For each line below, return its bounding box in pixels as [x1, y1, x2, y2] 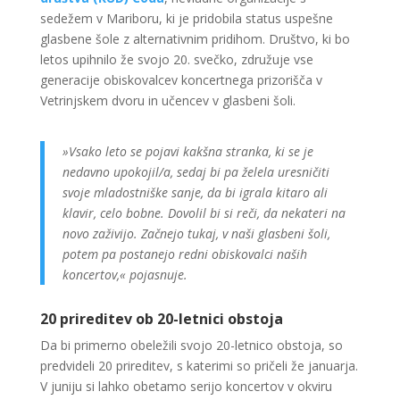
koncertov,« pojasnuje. [62, 266, 187, 283]
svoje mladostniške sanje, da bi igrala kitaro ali [62, 184, 328, 201]
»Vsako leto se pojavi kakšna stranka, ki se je [62, 143, 313, 160]
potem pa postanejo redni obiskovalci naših [62, 246, 307, 262]
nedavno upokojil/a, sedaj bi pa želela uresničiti [62, 163, 329, 180]
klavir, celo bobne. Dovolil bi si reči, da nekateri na [62, 204, 346, 221]
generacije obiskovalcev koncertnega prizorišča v [39, 71, 322, 88]
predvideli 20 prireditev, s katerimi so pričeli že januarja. [39, 357, 358, 374]
